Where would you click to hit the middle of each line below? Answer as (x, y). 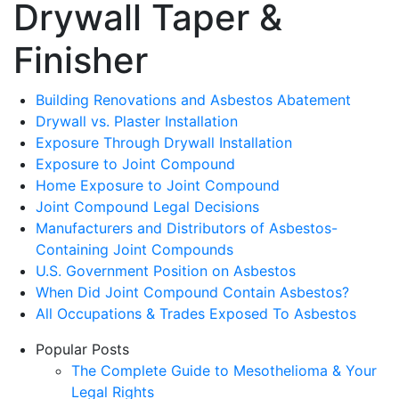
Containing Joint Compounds (134, 249)
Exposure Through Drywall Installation (164, 142)
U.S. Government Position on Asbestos (166, 270)
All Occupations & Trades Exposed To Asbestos (196, 313)
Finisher (81, 60)
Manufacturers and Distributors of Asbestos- (187, 228)
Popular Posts (82, 349)
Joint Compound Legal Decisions (147, 206)
